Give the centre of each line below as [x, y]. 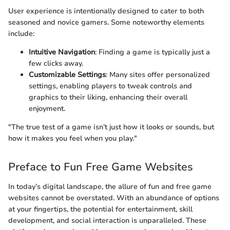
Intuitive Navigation [62, 52]
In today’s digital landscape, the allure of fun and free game [110, 186]
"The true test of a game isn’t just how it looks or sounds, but [111, 127]
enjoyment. [47, 109]
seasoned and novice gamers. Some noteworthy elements [106, 23]
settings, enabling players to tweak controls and [110, 86]
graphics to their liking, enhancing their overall [108, 98]
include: [21, 34]
